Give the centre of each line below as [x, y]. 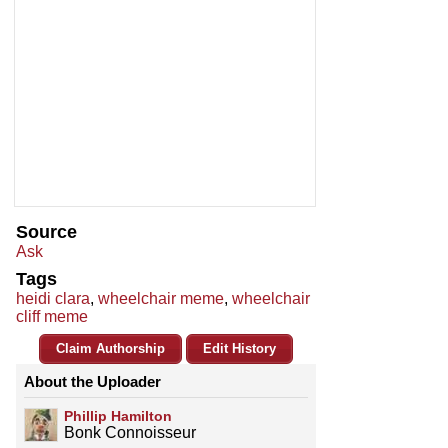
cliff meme [52, 317]
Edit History [239, 349]
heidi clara [53, 299]
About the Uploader [92, 382]
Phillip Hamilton [118, 416]
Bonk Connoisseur [130, 433]
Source [46, 232]
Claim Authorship [110, 349]
